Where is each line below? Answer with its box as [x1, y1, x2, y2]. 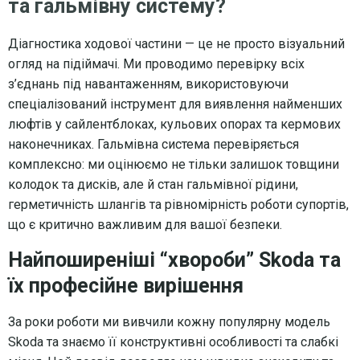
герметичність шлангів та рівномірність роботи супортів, [8, 196, 349, 212]
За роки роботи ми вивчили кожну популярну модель [8, 313, 330, 329]
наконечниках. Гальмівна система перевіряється [8, 136, 299, 152]
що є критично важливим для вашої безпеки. [8, 216, 282, 232]
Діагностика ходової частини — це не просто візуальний [8, 35, 345, 51]
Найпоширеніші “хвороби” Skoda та [8, 247, 341, 272]
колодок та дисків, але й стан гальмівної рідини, [8, 176, 298, 192]
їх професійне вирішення [8, 273, 243, 297]
